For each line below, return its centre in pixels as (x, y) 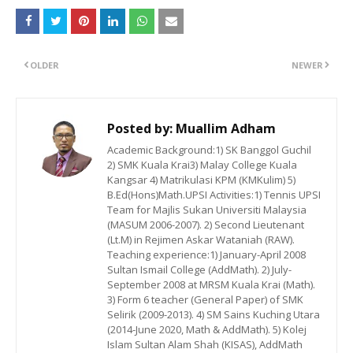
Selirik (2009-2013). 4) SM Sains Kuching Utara (214, 315)
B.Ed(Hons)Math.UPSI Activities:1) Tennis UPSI (214, 195)
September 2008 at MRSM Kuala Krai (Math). (211, 285)
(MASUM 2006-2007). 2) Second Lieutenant (206, 225)
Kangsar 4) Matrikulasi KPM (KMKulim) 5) (201, 180)
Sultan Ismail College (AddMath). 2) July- (199, 270)
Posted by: (140, 129)
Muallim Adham (224, 129)
